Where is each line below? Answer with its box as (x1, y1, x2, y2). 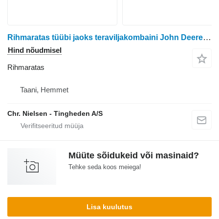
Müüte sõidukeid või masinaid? (68, 150, 199, 160)
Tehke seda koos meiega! (68, 163, 141, 171)
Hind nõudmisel (8, 45, 62, 54)
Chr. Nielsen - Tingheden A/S (7, 109, 103, 117)
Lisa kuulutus (87, 202, 132, 211)
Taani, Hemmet (20, 85, 68, 94)
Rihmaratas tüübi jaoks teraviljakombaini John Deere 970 (203, 32, 211, 42)
